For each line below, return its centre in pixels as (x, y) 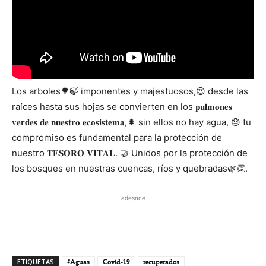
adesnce (133, 197)
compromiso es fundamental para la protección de (117, 137)
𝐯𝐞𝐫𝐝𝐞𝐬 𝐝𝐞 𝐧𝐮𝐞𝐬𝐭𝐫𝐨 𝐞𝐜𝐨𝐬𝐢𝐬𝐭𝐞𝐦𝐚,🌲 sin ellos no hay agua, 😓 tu (132, 122)
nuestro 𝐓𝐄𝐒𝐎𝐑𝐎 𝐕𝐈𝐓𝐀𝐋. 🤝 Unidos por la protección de (130, 153)
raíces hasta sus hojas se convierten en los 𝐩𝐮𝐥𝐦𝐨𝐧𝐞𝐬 (122, 106)
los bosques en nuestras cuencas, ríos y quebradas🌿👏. (130, 168)
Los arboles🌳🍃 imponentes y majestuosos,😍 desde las (130, 91)
